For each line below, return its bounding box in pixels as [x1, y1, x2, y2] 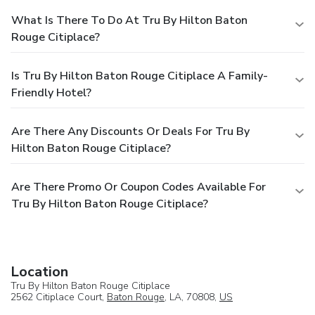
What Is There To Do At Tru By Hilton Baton [11, 13, 247, 29]
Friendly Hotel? [11, 85, 91, 101]
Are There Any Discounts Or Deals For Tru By [11, 124, 250, 140]
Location [11, 262, 68, 282]
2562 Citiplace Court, [11, 290, 107, 304]
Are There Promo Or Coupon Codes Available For [11, 179, 266, 195]
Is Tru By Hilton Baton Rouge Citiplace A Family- [11, 68, 268, 84]
